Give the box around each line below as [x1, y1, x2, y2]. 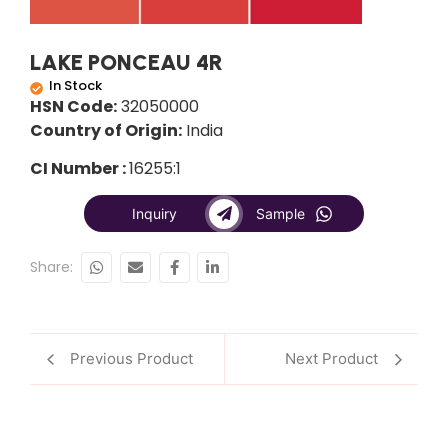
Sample [255, 205, 305, 223]
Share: [30, 257, 73, 278]
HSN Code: [30, 94, 117, 118]
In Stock [49, 75, 102, 95]
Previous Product [70, 349, 193, 369]
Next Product [285, 349, 378, 369]
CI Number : [30, 157, 129, 181]
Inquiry [131, 205, 177, 223]
